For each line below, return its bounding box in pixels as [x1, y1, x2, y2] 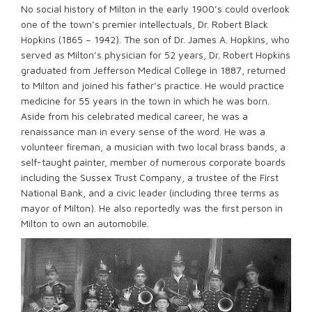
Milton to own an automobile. [21, 217, 149, 229]
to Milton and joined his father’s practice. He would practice [21, 79, 284, 91]
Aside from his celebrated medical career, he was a [21, 109, 248, 122]
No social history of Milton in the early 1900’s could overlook [21, 2, 290, 15]
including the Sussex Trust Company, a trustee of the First [21, 171, 279, 183]
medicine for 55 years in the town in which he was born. [21, 94, 270, 107]
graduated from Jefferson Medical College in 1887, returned [21, 63, 286, 76]
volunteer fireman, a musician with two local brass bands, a [21, 140, 286, 153]
